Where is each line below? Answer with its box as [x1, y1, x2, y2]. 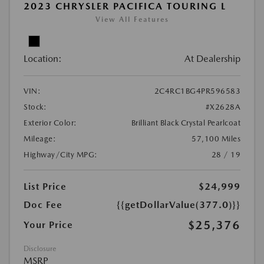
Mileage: [24, 134, 56, 144]
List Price [24, 181, 67, 193]
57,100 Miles [192, 134, 240, 144]
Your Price [24, 219, 73, 231]
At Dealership [184, 53, 240, 65]
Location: [24, 53, 62, 65]
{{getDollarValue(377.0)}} [117, 199, 240, 211]
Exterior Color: [24, 118, 77, 128]
